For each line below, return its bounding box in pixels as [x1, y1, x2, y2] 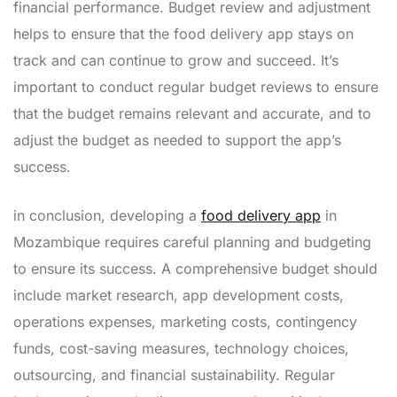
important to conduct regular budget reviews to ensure [13, 78, 378, 97]
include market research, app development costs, [13, 286, 344, 305]
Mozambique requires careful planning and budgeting [13, 233, 371, 252]
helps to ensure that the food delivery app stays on [13, 25, 354, 43]
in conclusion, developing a [13, 206, 201, 225]
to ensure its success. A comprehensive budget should [13, 260, 378, 278]
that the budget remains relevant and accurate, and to [13, 105, 371, 123]
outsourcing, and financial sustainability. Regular [13, 366, 335, 385]
